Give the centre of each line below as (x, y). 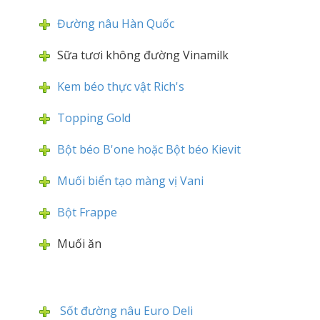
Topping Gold (94, 118)
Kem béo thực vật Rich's (121, 86)
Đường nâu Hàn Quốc (116, 24)
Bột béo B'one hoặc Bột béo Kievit (149, 149)
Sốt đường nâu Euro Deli (125, 311)
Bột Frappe (87, 212)
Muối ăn (79, 244)
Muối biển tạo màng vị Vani (130, 181)
